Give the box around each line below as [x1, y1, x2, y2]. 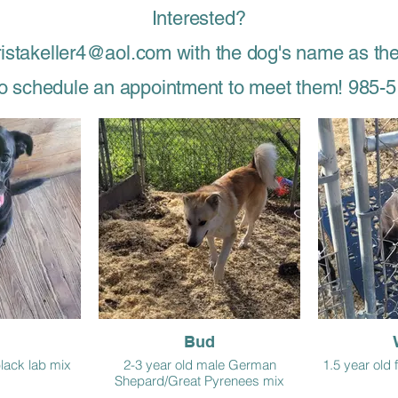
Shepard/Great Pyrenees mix [115, 372, 284, 389]
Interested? [151, 7, 246, 29]
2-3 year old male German [123, 356, 276, 373]
